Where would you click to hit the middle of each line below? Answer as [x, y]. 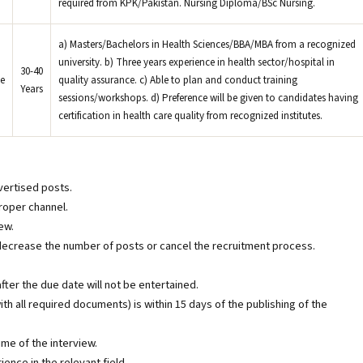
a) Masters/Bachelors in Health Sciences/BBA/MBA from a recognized [207, 45]
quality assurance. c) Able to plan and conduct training [178, 80]
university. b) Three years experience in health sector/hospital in [196, 62]
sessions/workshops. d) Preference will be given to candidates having [208, 98]
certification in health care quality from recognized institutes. [190, 116]
